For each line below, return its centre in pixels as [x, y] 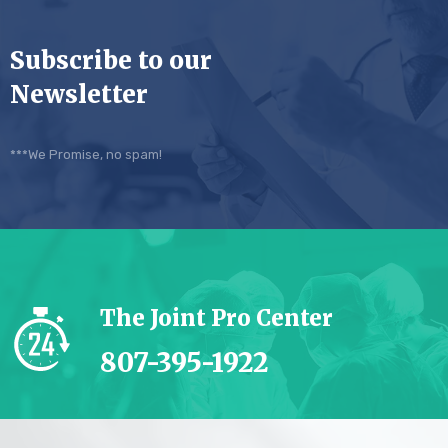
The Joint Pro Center [216, 317]
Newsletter [79, 94]
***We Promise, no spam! [86, 154]
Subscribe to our [111, 60]
